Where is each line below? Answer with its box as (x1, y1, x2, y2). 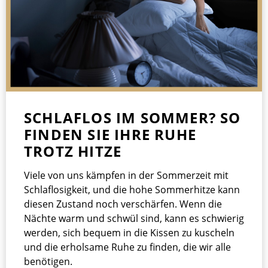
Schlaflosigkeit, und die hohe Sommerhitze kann (24, 183, 240, 197)
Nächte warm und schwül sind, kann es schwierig (24, 212, 244, 226)
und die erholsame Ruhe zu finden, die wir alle (24, 240, 231, 254)
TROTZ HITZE (24, 141, 122, 162)
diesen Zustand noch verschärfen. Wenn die (24, 197, 222, 211)
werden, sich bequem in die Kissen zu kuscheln (24, 226, 234, 240)
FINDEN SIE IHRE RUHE (24, 124, 196, 145)
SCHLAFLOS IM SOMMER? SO (24, 108, 241, 128)
